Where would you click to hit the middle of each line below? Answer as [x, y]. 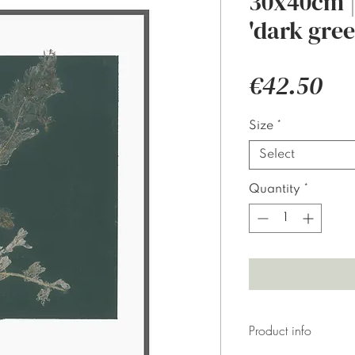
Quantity [275, 189]
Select [277, 155]
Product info [280, 330]
